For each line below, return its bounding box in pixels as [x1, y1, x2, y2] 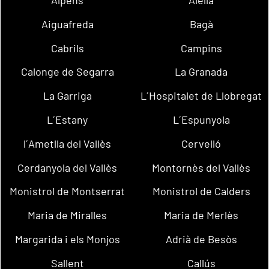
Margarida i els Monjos [14, 232, 120, 246]
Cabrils [50, 41, 84, 55]
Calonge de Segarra [20, 65, 114, 79]
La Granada [175, 65, 228, 79]
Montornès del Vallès [152, 160, 251, 174]
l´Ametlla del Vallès [23, 136, 112, 150]
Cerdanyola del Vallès [17, 160, 118, 174]
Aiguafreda [41, 17, 94, 31]
